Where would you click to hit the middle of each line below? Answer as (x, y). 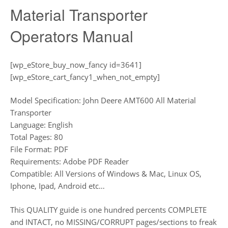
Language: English (41, 125)
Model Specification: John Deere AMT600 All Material (103, 100)
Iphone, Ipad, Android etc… (58, 186)
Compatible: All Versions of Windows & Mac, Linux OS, (106, 174)
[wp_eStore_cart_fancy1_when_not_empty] (85, 77)
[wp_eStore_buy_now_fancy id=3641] (76, 64)
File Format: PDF (39, 149)
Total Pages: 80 (37, 137)
